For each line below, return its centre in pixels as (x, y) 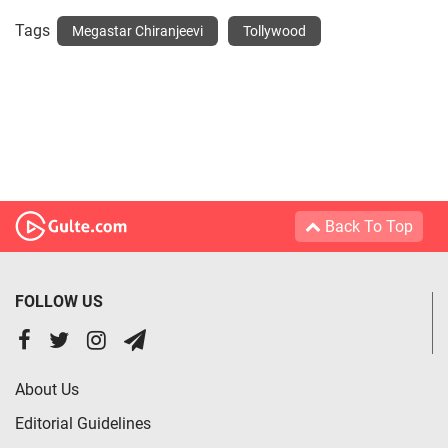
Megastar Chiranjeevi (137, 31)
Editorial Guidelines (83, 424)
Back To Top (367, 227)
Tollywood (274, 31)
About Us (47, 390)
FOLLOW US (59, 302)
